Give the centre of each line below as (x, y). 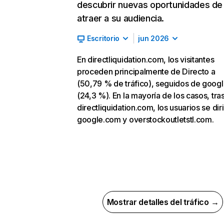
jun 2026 (153, 38)
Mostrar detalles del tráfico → (163, 202)
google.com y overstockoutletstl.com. (145, 119)
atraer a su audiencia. (121, 18)
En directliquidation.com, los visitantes (146, 59)
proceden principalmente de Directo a (146, 71)
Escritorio (103, 38)
